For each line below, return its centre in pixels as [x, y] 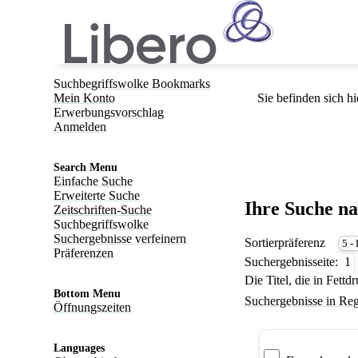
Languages [80, 348]
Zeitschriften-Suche [103, 210]
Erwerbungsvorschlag [109, 112]
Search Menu [86, 167]
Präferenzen [84, 253]
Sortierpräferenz [284, 243]
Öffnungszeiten [93, 307]
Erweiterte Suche [97, 195]
